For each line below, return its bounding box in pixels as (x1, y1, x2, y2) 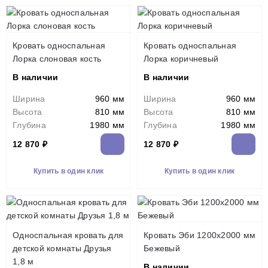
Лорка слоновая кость (13, 53, 101, 63)
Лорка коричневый (144, 53, 218, 63)
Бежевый (144, 243, 180, 253)
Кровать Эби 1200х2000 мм (144, 230, 255, 240)
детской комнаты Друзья (13, 243, 112, 253)
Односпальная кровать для (13, 230, 123, 240)
